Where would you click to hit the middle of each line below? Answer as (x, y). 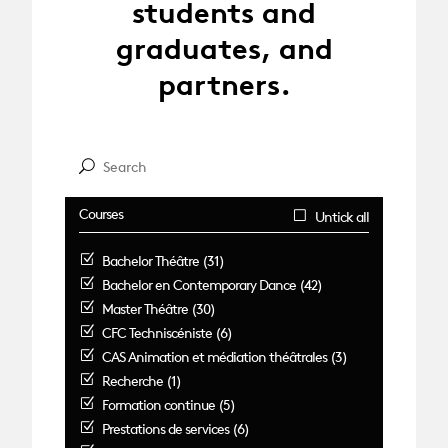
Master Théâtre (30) (158, 308)
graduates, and (224, 48)
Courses (101, 214)
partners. (224, 84)
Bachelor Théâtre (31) (162, 260)
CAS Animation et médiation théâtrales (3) (224, 356)
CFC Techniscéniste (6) (166, 332)
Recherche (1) (141, 380)
